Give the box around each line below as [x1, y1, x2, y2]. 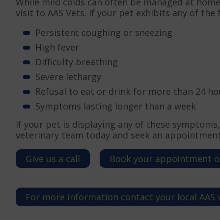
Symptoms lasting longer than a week [35, 100, 196, 112]
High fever [35, 41, 79, 53]
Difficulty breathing [35, 55, 118, 68]
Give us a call [26, 152, 80, 165]
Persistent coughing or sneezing [35, 26, 172, 38]
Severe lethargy [35, 70, 101, 82]
